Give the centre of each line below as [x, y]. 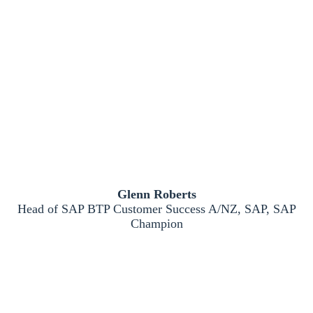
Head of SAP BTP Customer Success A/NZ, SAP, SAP [156, 209]
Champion [156, 224]
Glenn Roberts [156, 194]
